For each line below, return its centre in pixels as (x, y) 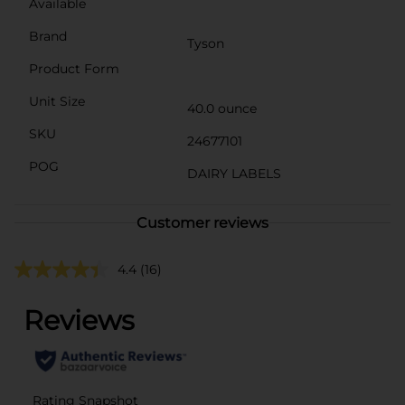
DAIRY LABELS (234, 173)
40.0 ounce (222, 108)
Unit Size (57, 101)
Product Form (74, 68)
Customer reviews (202, 222)
